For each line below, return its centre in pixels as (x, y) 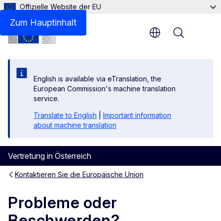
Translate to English (65, 115)
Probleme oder (63, 203)
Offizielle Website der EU (60, 7)
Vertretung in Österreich (50, 156)
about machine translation (75, 125)
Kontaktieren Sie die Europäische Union (79, 174)
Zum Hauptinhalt (43, 22)
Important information (137, 115)
